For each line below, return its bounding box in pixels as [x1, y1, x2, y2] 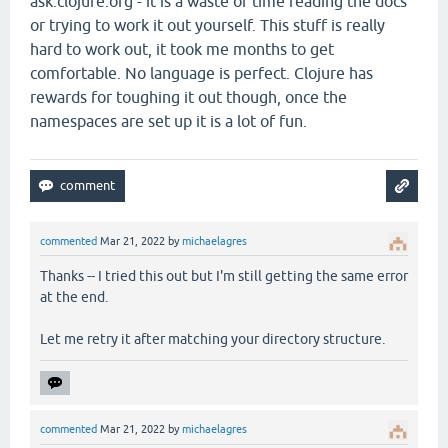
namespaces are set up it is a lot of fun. [30, 112, 307, 131]
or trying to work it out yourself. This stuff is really [30, 16, 385, 35]
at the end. [40, 289, 108, 306]
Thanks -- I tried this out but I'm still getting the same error [40, 268, 408, 285]
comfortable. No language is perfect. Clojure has [30, 64, 373, 83]
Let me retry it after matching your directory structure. [40, 331, 385, 348]
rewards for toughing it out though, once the [30, 88, 347, 107]
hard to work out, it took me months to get [30, 40, 334, 59]
